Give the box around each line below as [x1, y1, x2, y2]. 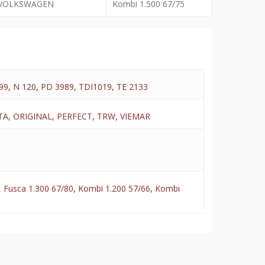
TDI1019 [78, 81, 112, 93]
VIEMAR [119, 111, 150, 122]
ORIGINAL [12, 111, 52, 122]
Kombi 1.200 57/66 [77, 183, 150, 195]
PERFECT [56, 111, 92, 122]
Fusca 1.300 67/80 [3, 183, 73, 195]
